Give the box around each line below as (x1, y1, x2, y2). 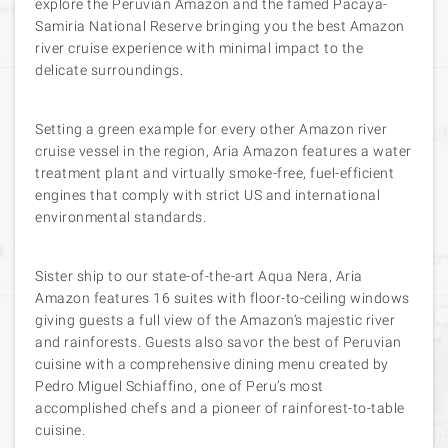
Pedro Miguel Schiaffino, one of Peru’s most (35, 378, 324, 394)
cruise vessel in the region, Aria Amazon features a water (35, 143, 412, 159)
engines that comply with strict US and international (35, 187, 380, 203)
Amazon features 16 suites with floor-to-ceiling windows (35, 290, 410, 306)
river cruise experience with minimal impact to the (35, 40, 363, 56)
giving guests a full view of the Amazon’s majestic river (35, 312, 395, 328)
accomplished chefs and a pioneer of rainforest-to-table (35, 400, 405, 416)
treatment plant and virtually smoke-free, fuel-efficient (35, 165, 394, 181)
